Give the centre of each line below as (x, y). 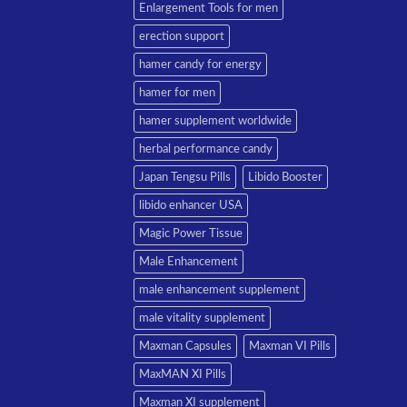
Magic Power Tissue (191, 233)
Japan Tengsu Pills (185, 177)
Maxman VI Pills (290, 346)
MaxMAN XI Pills (183, 374)
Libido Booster (285, 177)
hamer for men (177, 92)
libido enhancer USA (191, 205)
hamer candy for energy (200, 64)
